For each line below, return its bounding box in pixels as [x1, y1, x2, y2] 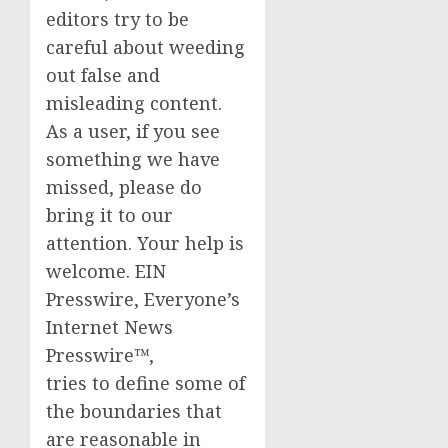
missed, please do [46, 174, 202, 199]
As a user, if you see [46, 118, 220, 143]
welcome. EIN [46, 258, 166, 283]
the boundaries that [46, 398, 222, 423]
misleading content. [46, 90, 222, 115]
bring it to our [46, 202, 173, 227]
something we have [46, 146, 220, 171]
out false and [46, 62, 160, 87]
